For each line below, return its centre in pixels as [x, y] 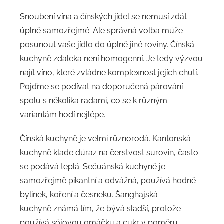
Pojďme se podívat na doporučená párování [101, 86]
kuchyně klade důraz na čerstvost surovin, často [109, 152]
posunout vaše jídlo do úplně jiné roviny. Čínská [107, 44]
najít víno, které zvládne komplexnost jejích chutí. [109, 72]
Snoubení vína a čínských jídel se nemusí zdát [103, 16]
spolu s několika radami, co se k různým [94, 100]
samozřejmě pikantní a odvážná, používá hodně [108, 180]
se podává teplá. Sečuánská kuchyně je [93, 166]
